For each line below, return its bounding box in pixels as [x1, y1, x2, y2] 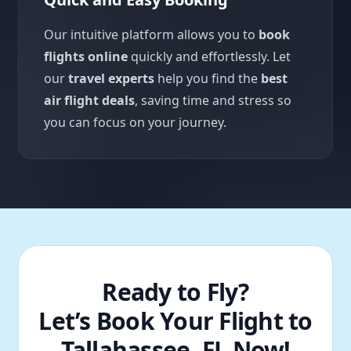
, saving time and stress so [135, 92, 291, 109]
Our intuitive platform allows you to [44, 26, 259, 43]
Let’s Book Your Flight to [38, 305, 313, 337]
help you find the [154, 70, 261, 87]
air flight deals [44, 92, 135, 109]
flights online [44, 48, 128, 65]
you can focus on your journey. [44, 114, 226, 131]
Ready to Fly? [102, 276, 249, 308]
